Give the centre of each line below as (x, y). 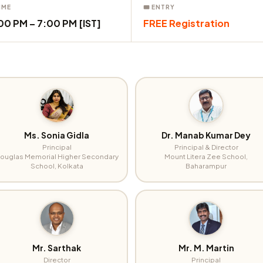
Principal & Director (206, 147)
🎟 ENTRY (159, 6)
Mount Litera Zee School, (206, 156)
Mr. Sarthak (57, 248)
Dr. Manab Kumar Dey (206, 135)
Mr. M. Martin (206, 248)
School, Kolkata (57, 166)
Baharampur (206, 166)
